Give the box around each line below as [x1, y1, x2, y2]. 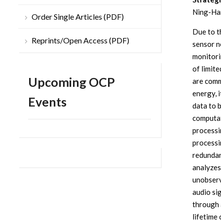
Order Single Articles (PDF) [32, 12, 124, 22]
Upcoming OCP [28, 74, 115, 90]
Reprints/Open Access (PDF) [32, 36, 129, 45]
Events [28, 94, 67, 110]
